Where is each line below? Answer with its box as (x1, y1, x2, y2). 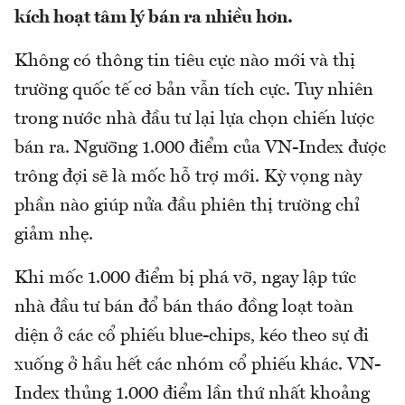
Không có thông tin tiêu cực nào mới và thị (14, 52, 355, 71)
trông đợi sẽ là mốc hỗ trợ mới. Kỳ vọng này (14, 168, 362, 187)
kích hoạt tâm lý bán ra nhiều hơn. (14, 9, 293, 28)
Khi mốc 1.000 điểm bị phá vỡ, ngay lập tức (14, 269, 356, 288)
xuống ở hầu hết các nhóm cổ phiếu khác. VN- (14, 356, 381, 375)
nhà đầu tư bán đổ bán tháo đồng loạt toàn (14, 298, 353, 317)
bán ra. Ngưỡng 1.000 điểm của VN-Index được (14, 139, 386, 158)
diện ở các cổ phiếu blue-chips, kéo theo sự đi (14, 327, 369, 346)
